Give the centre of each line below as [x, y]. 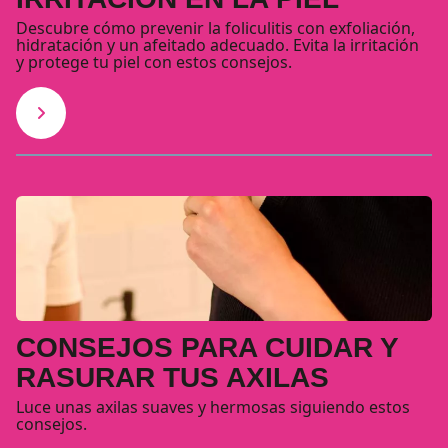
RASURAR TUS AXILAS [172, 378]
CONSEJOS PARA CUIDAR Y [207, 348]
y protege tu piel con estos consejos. [154, 61]
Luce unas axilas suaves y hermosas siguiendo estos [213, 407]
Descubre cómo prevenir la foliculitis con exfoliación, [215, 27]
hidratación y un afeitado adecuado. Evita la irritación [217, 44]
